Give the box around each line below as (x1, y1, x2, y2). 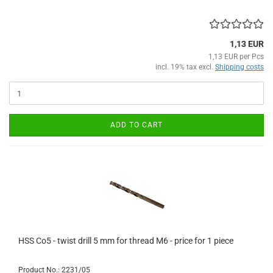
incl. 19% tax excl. (155, 63, 215, 72)
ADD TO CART (110, 121, 163, 130)
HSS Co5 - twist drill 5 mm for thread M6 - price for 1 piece (18, 236, 233, 246)
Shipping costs (215, 63, 264, 72)
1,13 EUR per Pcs (208, 52, 264, 62)
